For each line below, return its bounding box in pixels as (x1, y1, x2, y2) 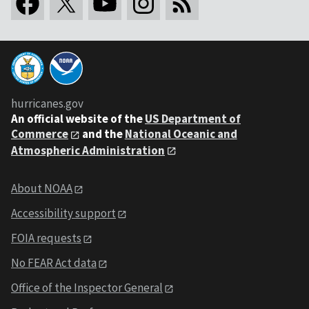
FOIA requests (11, 230, 81, 246)
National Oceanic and (124, 126, 237, 141)
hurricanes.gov (11, 95, 83, 111)
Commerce (11, 126, 68, 141)
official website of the (25, 110, 145, 126)
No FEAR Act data (11, 255, 97, 271)
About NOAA (11, 181, 72, 197)
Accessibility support (11, 206, 116, 221)
